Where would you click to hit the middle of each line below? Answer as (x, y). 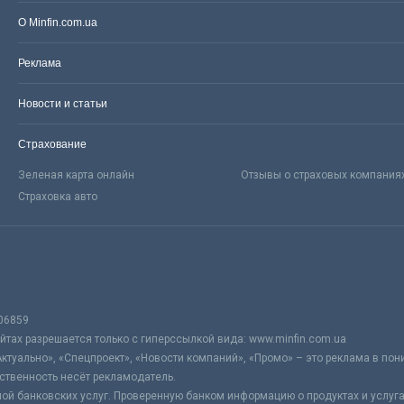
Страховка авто (58, 197)
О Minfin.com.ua (58, 23)
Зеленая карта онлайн (76, 175)
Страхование (52, 145)
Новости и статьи (63, 104)
